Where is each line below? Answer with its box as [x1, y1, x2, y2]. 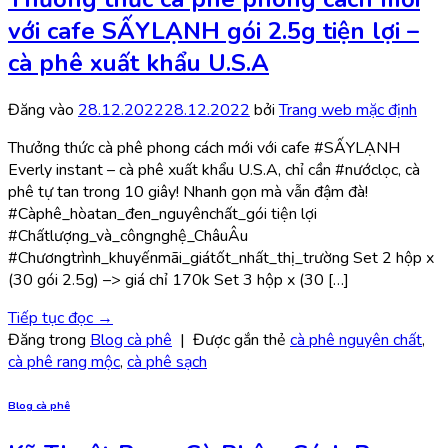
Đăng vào [8, 99, 78, 122]
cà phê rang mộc [8, 351, 120, 374]
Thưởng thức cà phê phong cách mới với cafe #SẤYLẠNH [8, 137, 400, 160]
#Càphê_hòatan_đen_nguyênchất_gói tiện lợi [8, 203, 317, 226]
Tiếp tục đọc [8, 307, 97, 330]
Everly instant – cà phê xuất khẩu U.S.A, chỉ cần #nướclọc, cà [8, 159, 420, 182]
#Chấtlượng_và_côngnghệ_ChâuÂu [8, 225, 248, 248]
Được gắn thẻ [193, 329, 290, 352]
